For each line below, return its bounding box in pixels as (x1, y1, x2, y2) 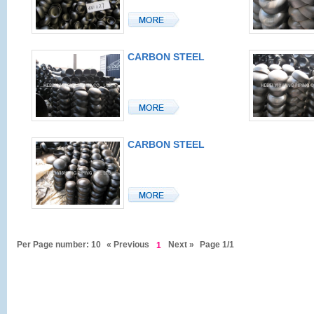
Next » (168, 240, 194, 250)
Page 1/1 (200, 240, 234, 250)
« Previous (107, 240, 149, 250)
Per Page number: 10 (17, 240, 101, 250)
